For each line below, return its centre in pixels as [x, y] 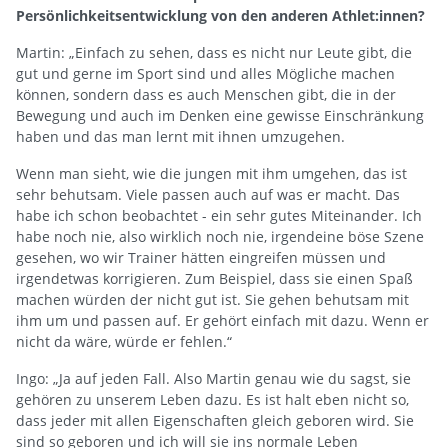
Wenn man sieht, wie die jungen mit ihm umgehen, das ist [211, 173]
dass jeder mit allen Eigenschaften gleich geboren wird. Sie [215, 420]
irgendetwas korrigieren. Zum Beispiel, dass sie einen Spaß [214, 278]
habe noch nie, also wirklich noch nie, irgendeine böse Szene [220, 236]
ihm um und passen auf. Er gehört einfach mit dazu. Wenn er [222, 320]
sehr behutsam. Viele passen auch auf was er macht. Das [208, 194]
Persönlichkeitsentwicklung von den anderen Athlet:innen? [220, 15]
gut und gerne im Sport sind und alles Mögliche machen [205, 73]
